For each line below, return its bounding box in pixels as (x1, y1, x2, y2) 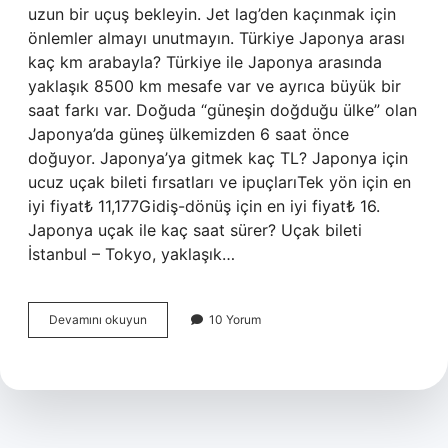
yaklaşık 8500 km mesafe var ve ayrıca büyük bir (28, 76, 401, 96)
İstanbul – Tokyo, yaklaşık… (28, 244, 235, 264)
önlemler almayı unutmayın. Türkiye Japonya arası (28, 28, 405, 48)
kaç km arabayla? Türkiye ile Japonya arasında (28, 52, 382, 72)
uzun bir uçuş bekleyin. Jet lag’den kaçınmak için (28, 4, 396, 24)
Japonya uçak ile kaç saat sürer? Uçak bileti (28, 220, 362, 240)
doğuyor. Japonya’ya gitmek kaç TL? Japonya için (28, 148, 408, 168)
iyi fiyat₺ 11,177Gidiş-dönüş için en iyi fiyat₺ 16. (28, 196, 380, 216)
